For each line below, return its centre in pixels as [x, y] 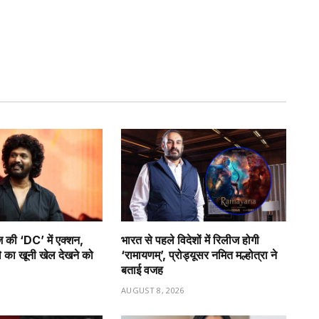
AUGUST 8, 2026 [153, 291]
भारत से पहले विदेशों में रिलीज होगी [190, 240]
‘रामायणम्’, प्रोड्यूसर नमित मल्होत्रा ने [199, 255]
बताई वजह [142, 270]
